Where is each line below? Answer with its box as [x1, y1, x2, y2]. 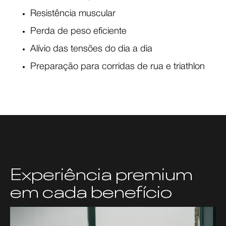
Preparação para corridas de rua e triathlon [30, 63, 205, 72]
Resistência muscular [30, 10, 116, 19]
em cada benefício [10, 178, 172, 202]
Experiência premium [10, 160, 193, 185]
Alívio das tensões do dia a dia [30, 45, 152, 54]
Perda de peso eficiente [30, 27, 127, 36]
